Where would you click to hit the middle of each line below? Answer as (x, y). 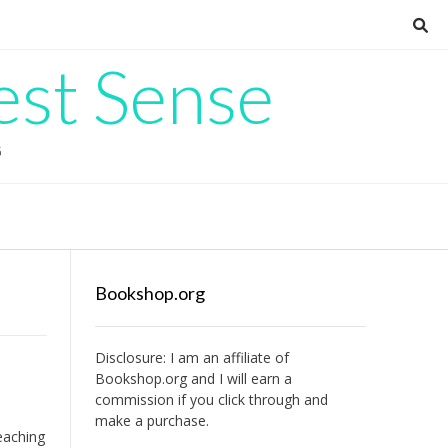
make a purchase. (151, 420)
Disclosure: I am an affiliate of (191, 357)
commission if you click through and (211, 399)
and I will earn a (239, 378)
